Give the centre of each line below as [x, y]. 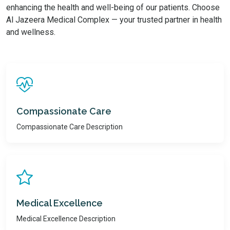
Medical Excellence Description [66, 218]
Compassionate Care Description [70, 127]
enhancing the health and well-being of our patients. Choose [113, 7]
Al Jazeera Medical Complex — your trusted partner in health [114, 20]
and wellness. [31, 32]
